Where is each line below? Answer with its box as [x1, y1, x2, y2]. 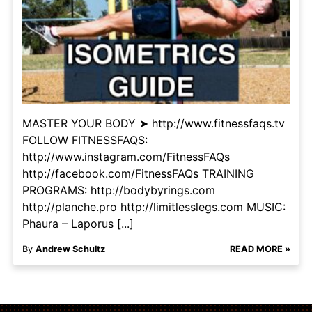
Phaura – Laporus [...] [22, 217, 134, 231]
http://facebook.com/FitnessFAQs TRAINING [22, 166, 254, 181]
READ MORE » [229, 244, 290, 255]
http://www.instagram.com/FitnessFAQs [22, 150, 230, 164]
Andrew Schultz [35, 244, 105, 255]
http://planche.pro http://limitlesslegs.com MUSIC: [22, 200, 286, 214]
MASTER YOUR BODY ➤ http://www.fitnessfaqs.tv [22, 116, 285, 131]
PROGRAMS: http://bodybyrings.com [22, 183, 215, 198]
